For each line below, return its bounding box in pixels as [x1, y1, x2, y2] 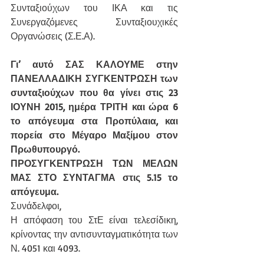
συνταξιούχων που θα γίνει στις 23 [11, 87, 178, 98]
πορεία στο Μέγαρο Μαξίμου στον [11, 129, 178, 141]
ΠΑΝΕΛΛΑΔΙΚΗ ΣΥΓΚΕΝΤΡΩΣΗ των [11, 72, 178, 84]
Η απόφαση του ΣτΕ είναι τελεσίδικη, [11, 214, 178, 226]
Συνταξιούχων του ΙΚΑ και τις [11, 2, 178, 14]
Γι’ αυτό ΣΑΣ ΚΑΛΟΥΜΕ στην [11, 58, 178, 70]
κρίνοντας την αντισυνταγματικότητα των [11, 228, 178, 240]
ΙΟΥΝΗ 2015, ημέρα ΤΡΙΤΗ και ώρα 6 [11, 101, 178, 113]
